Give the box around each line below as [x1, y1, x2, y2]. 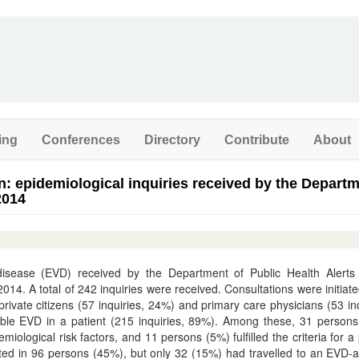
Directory [144, 132, 200, 147]
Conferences [42, 132, 120, 147]
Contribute [224, 132, 289, 147]
